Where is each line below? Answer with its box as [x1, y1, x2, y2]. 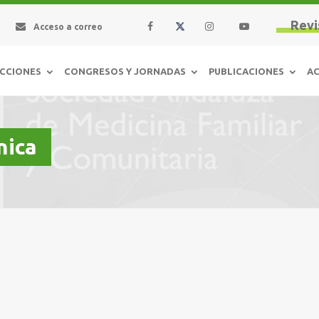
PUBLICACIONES [209, 66, 284, 76]
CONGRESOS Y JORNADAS [64, 66, 186, 76]
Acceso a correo [31, 22, 103, 31]
